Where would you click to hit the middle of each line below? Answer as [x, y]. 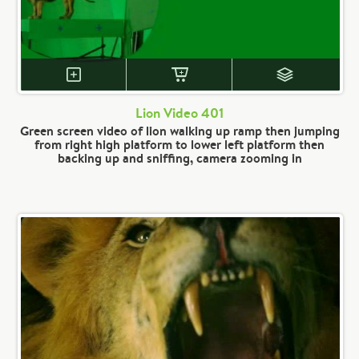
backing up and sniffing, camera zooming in [179, 158]
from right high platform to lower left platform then [179, 144]
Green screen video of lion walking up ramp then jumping [179, 131]
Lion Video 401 [179, 113]
